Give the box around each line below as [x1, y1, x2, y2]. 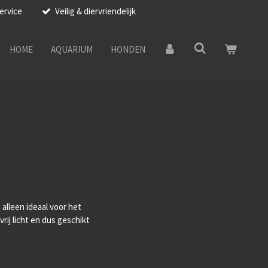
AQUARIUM [50, 44, 93, 55]
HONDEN [110, 44, 145, 55]
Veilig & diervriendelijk [54, 5, 136, 17]
